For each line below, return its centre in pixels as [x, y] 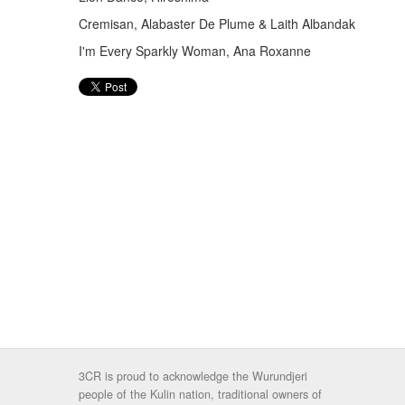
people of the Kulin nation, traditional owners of [200, 394]
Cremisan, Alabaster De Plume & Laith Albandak [217, 24]
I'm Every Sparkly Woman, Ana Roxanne [195, 51]
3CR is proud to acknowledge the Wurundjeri [193, 376]
